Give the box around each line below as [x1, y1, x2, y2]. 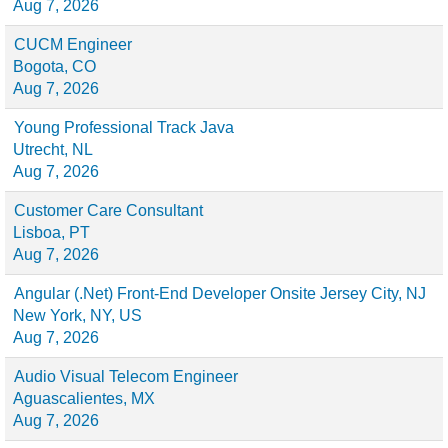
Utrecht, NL [13, 141, 93, 158]
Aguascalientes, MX [13, 390, 155, 407]
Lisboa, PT [13, 224, 90, 241]
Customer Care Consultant [14, 202, 203, 219]
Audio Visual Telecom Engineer [14, 368, 238, 385]
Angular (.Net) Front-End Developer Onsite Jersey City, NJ [14, 285, 426, 302]
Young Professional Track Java [14, 119, 234, 136]
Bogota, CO [13, 58, 96, 75]
